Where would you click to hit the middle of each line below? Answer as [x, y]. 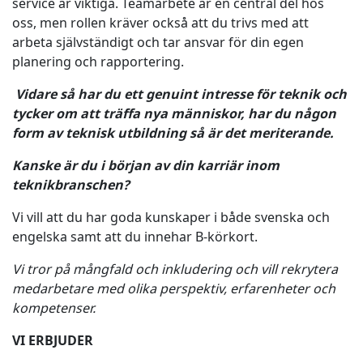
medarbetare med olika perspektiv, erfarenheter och [174, 288]
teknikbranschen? [71, 185]
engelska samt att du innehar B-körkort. [137, 237]
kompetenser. [56, 308]
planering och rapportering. [100, 62]
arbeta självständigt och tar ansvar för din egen [158, 42]
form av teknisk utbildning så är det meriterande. [175, 133]
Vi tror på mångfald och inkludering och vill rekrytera [175, 269]
